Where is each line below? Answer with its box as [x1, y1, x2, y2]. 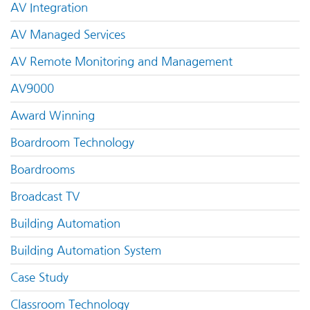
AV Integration [10, 2, 88, 14]
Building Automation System [10, 245, 161, 257]
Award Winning [10, 110, 95, 122]
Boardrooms [10, 164, 75, 176]
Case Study [10, 272, 69, 284]
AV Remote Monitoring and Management [10, 56, 232, 68]
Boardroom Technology [10, 137, 134, 149]
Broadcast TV [10, 191, 80, 203]
